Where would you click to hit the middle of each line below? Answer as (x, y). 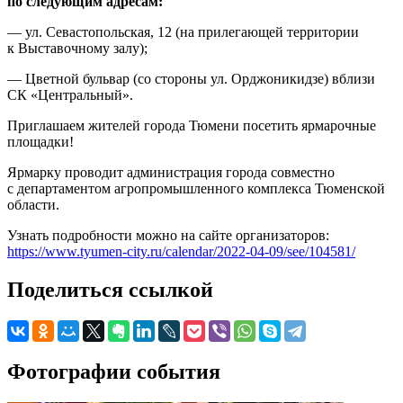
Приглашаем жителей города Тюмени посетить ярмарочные (192, 126)
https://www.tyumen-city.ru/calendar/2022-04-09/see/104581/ (181, 252)
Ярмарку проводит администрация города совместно (171, 173)
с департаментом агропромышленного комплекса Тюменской (196, 189)
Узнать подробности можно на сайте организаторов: (168, 236)
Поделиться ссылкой (110, 290)
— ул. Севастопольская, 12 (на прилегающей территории (183, 32)
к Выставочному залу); (77, 49)
